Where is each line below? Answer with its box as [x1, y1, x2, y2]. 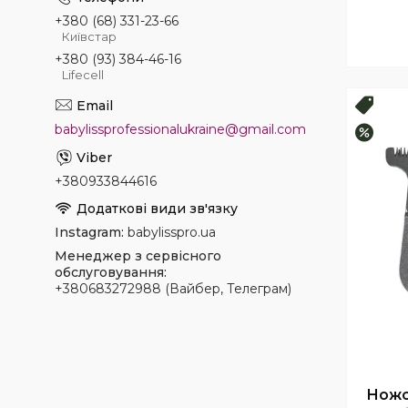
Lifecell [62, 66, 104, 82]
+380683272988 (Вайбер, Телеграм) [55, 280, 291, 297]
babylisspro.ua [127, 223, 216, 240]
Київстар [62, 28, 117, 44]
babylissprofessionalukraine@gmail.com [55, 120, 306, 138]
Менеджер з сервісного [55, 247, 221, 264]
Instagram [55, 223, 121, 240]
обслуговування [55, 263, 164, 280]
